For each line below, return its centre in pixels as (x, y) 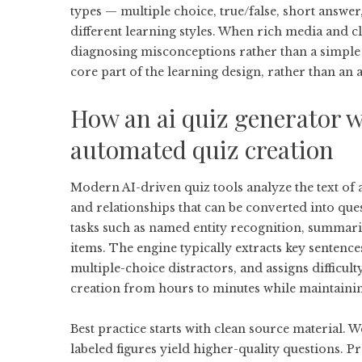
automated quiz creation (202, 149)
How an (114, 118)
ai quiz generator (249, 118)
